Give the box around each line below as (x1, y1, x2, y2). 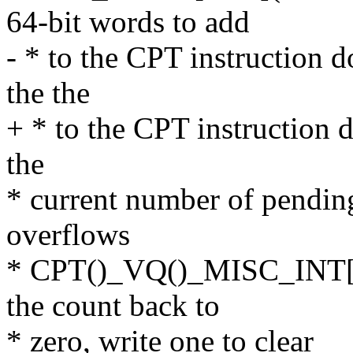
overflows (6, 217, 130, 252)
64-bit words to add (6, 5, 250, 39)
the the (6, 76, 90, 110)
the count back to (6, 288, 220, 323)
